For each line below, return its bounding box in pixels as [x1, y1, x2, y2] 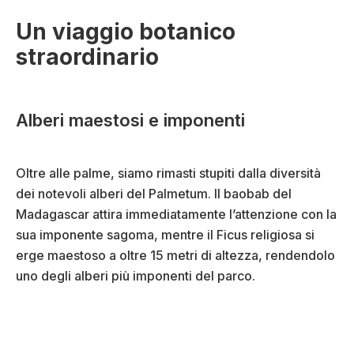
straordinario [16, 43, 159, 70]
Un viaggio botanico [16, 17, 235, 45]
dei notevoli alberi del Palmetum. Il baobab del [16, 185, 292, 201]
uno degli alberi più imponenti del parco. [16, 267, 255, 284]
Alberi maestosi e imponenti [16, 109, 245, 130]
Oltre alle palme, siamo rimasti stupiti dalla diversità [16, 164, 321, 181]
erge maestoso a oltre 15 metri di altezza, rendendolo [16, 247, 335, 263]
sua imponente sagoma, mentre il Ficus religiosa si [16, 226, 314, 243]
